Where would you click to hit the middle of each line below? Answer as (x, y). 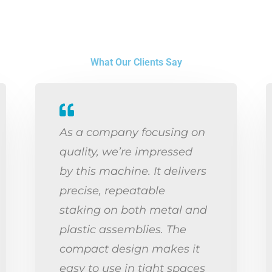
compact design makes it (130, 249)
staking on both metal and (133, 210)
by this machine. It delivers (133, 171)
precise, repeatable (112, 190)
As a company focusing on (132, 132)
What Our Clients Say (136, 62)
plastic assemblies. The (123, 229)
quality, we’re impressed (126, 151)
